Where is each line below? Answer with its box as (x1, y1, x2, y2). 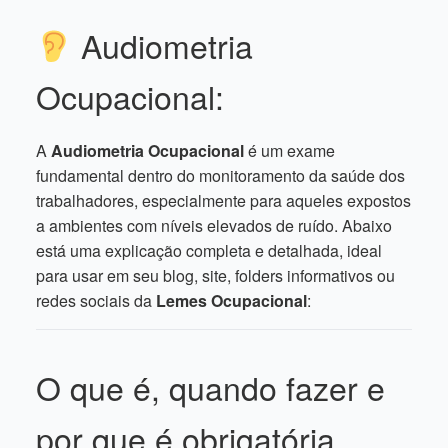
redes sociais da (36, 289, 156, 312)
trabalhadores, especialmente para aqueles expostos (36, 189, 411, 212)
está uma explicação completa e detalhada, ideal (36, 239, 382, 262)
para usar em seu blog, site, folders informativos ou (36, 264, 395, 287)
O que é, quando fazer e (36, 364, 385, 410)
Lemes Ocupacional (156, 289, 307, 312)
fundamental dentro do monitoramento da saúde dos (36, 164, 405, 187)
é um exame (244, 139, 335, 162)
